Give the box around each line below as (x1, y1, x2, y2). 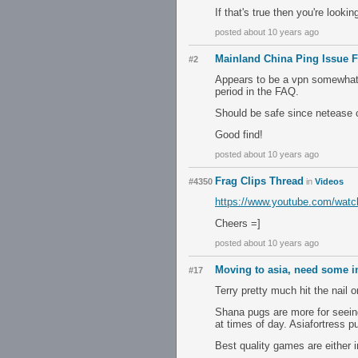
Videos (315, 177, 344, 186)
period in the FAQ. (215, 86, 299, 97)
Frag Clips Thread (215, 175, 304, 187)
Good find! (215, 129, 263, 141)
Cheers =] (215, 217, 261, 229)
